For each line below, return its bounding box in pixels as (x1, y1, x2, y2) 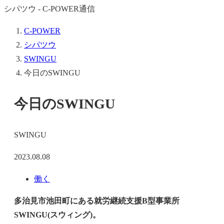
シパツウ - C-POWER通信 (4, 4, 95, 13)
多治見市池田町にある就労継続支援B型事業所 (14, 196, 179, 205)
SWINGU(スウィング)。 (14, 210, 100, 219)
